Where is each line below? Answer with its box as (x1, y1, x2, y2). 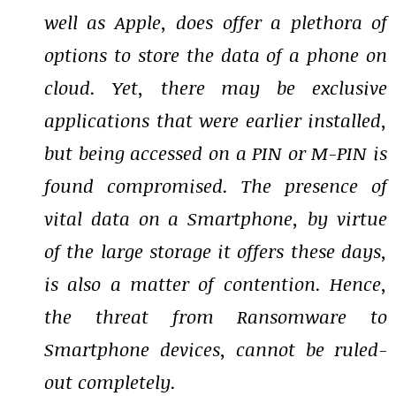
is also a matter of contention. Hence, (44, 270, 387, 297)
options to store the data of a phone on (44, 42, 387, 68)
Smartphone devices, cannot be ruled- (44, 336, 387, 362)
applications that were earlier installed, (44, 107, 387, 133)
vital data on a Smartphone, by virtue (44, 205, 387, 232)
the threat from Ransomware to (44, 303, 387, 330)
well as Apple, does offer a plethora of (44, 9, 387, 35)
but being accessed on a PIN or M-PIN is (44, 140, 387, 166)
